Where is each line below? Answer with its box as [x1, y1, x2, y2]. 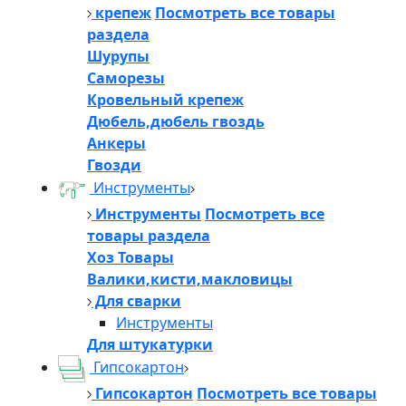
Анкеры [87, 132, 146, 153]
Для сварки [92, 290, 181, 311]
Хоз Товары [87, 246, 174, 267]
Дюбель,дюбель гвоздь [87, 111, 265, 131]
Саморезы [87, 67, 165, 88]
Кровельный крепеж [87, 89, 244, 110]
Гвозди [87, 154, 141, 175]
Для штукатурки [87, 333, 213, 354]
